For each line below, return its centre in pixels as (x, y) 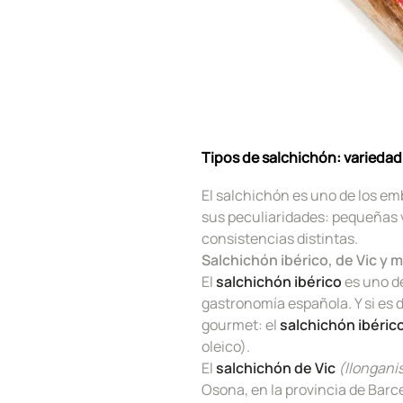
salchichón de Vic (277, 367)
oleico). (226, 346)
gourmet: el (241, 324)
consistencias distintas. (280, 238)
